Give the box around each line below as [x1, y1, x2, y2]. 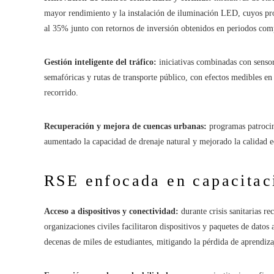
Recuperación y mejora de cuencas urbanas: [44, 121, 207, 131]
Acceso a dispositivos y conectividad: [44, 206, 179, 216]
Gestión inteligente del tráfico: [44, 57, 157, 67]
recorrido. [44, 87, 78, 97]
